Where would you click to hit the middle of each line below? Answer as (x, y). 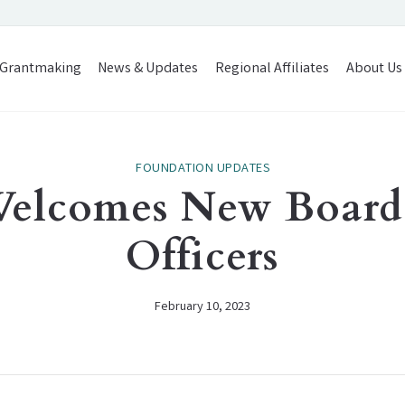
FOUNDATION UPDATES (202, 169)
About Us (375, 69)
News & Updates (148, 69)
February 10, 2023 (202, 307)
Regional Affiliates (273, 69)
